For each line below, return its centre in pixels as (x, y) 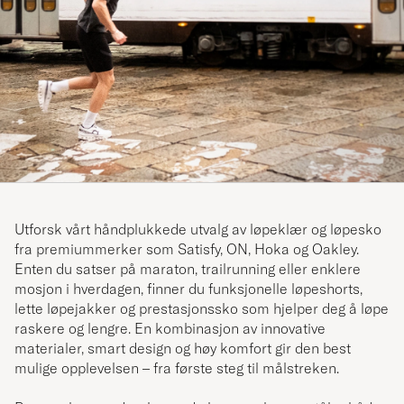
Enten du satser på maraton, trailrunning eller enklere (188, 269)
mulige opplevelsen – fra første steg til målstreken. (177, 368)
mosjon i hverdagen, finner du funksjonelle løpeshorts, (188, 289)
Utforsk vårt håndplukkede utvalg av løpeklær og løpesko (198, 229)
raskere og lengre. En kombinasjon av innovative (170, 328)
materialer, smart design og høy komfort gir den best (183, 348)
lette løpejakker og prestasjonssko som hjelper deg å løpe (202, 308)
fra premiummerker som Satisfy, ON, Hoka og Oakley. (187, 249)
